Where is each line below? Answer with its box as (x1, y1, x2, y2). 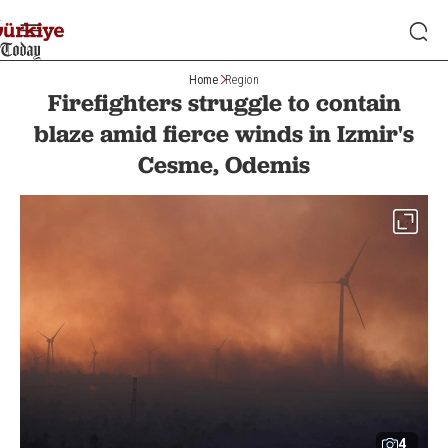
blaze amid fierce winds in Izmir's (34, 119, 414, 148)
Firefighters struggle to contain (47, 88, 401, 117)
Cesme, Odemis (138, 150, 310, 179)
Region (225, 72, 259, 87)
